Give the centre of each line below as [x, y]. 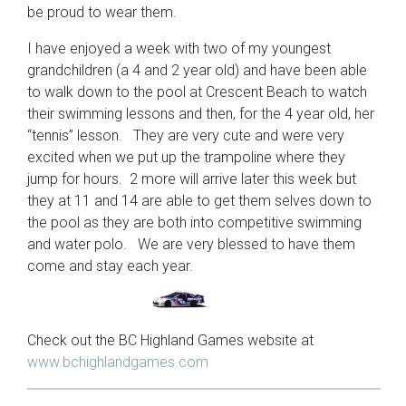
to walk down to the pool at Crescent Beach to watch [197, 92]
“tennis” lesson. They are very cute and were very [186, 135]
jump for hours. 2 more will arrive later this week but [192, 179]
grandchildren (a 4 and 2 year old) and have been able [197, 70]
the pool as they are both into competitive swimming [194, 222]
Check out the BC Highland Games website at [170, 340]
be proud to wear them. [102, 12]
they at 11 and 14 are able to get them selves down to [199, 200]
